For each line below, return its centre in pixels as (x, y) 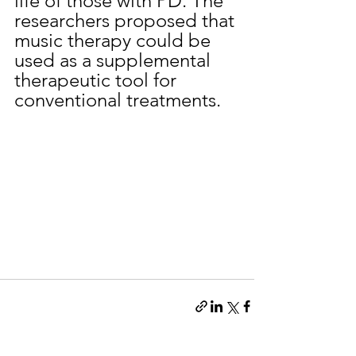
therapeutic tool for (98, 80)
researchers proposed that (127, 20)
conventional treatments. (118, 100)
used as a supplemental (115, 60)
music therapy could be (115, 40)
